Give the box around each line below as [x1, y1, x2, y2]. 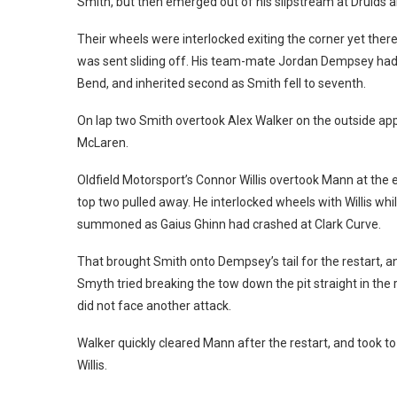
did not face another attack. [77, 298, 231, 313]
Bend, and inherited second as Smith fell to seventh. [77, 75, 366, 90]
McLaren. [77, 135, 128, 150]
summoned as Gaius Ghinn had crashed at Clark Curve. [77, 216, 381, 231]
